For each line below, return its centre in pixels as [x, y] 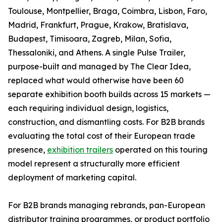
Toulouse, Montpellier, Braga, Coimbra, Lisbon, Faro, [108, 11]
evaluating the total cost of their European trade [102, 136]
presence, [28, 149]
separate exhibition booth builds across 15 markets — [109, 94]
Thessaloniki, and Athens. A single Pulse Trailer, [97, 52]
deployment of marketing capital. [72, 177]
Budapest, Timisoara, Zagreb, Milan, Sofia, [90, 38]
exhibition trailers [80, 149]
